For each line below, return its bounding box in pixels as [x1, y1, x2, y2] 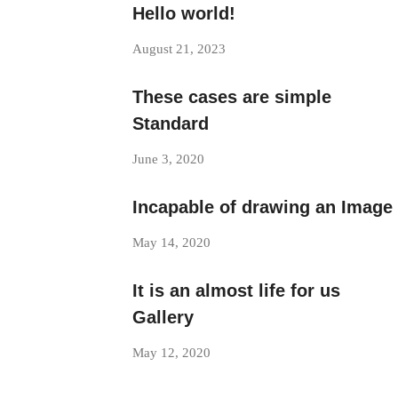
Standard [131, 114, 209, 133]
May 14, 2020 [131, 235, 211, 250]
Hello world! [131, 4, 235, 23]
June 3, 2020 [131, 152, 204, 166]
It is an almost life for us [131, 281, 340, 300]
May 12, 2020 [131, 346, 211, 360]
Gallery [131, 307, 194, 327]
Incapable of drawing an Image [131, 197, 393, 217]
